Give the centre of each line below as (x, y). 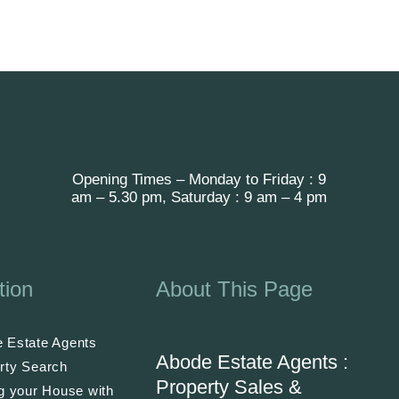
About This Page (235, 289)
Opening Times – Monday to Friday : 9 (199, 180)
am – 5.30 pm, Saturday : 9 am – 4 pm (199, 198)
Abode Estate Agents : (252, 362)
